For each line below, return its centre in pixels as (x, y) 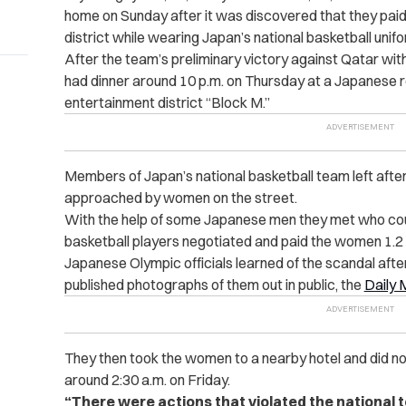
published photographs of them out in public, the (214, 285)
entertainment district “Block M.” (167, 103)
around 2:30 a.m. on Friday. (147, 380)
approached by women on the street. (180, 198)
